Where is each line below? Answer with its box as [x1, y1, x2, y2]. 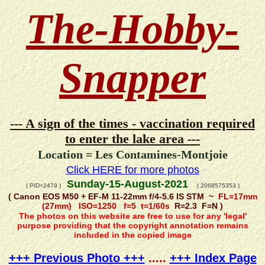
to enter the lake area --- [65, 131, 200, 146]
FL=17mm [215, 191, 257, 201]
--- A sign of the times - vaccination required [10, 116, 255, 131]
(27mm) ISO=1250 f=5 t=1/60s [42, 201, 170, 211]
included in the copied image [73, 230, 192, 240]
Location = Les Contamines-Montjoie [37, 148, 228, 161]
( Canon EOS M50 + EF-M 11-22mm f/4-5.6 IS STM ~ [8, 191, 216, 201]
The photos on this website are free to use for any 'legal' [18, 211, 247, 221]
